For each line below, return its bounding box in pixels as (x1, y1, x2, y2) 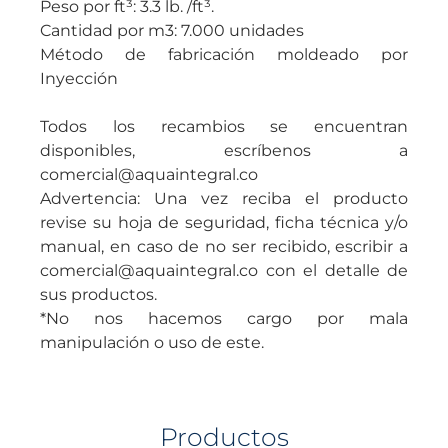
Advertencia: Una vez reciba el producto (40, 189, 408, 208)
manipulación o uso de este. (40, 333, 264, 352)
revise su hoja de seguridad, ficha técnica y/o (40, 213, 408, 232)
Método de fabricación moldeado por (40, 45, 408, 64)
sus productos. (40, 285, 157, 304)
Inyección (40, 69, 118, 88)
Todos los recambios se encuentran (40, 117, 408, 136)
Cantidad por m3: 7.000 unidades (40, 21, 304, 40)
